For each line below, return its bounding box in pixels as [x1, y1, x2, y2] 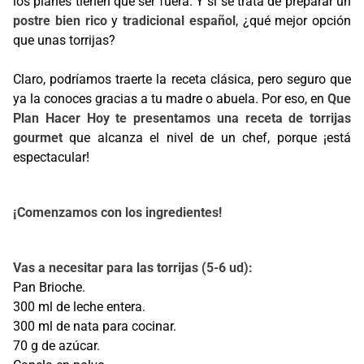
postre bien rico [13, 13, 107, 28]
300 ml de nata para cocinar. [13, 318, 176, 334]
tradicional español [123, 13, 236, 28]
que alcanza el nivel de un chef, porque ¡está [69, 130, 352, 145]
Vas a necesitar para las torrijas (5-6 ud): [13, 260, 253, 275]
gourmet [13, 130, 70, 145]
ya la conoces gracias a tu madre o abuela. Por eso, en [13, 91, 327, 106]
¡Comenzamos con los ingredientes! [13, 205, 222, 220]
